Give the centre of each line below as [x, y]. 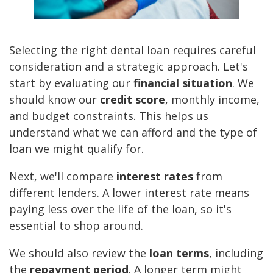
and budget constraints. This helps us [109, 115]
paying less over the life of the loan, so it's [120, 209]
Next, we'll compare [63, 176]
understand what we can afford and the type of [133, 132]
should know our [55, 99]
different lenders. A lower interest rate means [129, 192]
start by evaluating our [71, 83]
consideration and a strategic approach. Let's [129, 66]
